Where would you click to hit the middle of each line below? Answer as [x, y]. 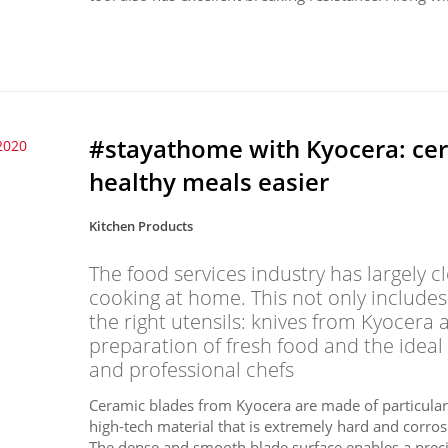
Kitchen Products [141, 225]
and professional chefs [192, 369]
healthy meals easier [209, 181]
